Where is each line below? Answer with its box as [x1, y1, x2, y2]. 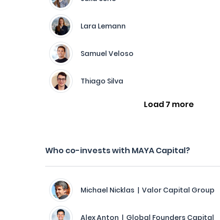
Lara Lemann [81, 21, 126, 31]
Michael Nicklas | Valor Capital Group [81, 185, 215, 195]
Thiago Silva [81, 76, 123, 86]
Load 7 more [144, 99, 194, 110]
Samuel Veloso [81, 49, 134, 58]
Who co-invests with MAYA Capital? [45, 145, 190, 156]
